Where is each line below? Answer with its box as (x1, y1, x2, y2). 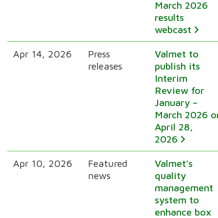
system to (155, 194, 200, 205)
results (155, 11, 184, 23)
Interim (155, 72, 188, 84)
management (155, 182, 214, 193)
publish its (155, 60, 200, 72)
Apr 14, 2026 (13, 48, 72, 59)
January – (155, 96, 198, 108)
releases (88, 60, 123, 72)
